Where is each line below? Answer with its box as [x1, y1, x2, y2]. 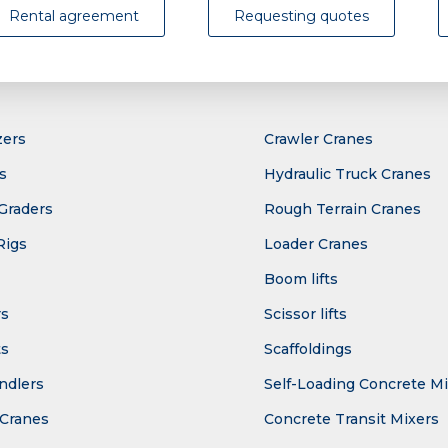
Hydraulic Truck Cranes [264, 165, 431, 184]
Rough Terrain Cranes [264, 200, 421, 219]
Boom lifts [264, 270, 338, 289]
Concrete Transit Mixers [264, 410, 439, 429]
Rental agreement [9, 7, 139, 26]
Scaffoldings [264, 340, 352, 359]
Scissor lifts [264, 305, 347, 324]
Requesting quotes [234, 7, 369, 26]
